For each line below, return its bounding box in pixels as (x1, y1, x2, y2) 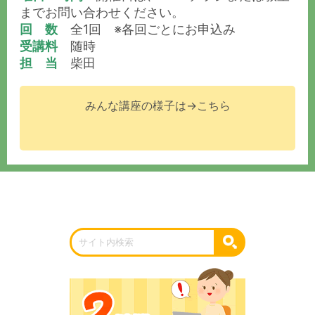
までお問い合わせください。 (20, 4, 184, 20)
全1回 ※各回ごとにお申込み (58, 21, 236, 37)
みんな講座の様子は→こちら (84, 98, 231, 112)
